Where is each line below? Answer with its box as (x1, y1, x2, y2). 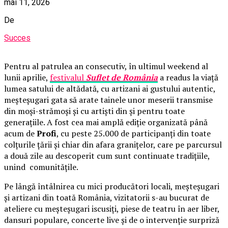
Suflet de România (86, 71, 158, 83)
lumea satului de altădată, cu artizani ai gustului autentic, (4, 82, 215, 94)
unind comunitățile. (4, 161, 78, 173)
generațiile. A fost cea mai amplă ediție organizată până (4, 116, 208, 128)
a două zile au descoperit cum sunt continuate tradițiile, (4, 150, 210, 161)
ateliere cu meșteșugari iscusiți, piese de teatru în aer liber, (4, 203, 219, 214)
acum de (4, 127, 37, 139)
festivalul (50, 71, 86, 83)
